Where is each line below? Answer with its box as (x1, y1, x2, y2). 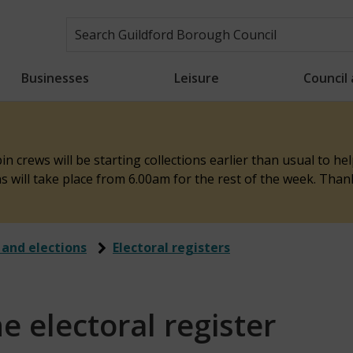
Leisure (173, 69, 219, 87)
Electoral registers (113, 238, 230, 256)
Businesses (21, 69, 90, 87)
